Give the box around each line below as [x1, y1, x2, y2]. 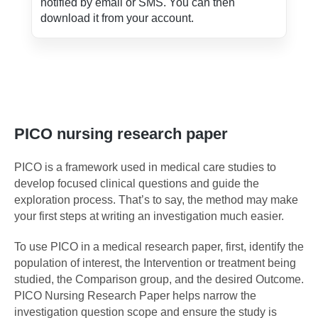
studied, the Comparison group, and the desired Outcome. [14, 273, 304, 286]
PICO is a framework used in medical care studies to [14, 161, 276, 174]
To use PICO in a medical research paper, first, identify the [14, 241, 304, 253]
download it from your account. [40, 12, 194, 25]
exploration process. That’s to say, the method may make [14, 194, 298, 207]
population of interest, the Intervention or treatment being [14, 257, 296, 270]
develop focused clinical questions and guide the [14, 177, 259, 190]
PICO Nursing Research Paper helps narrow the [14, 290, 256, 302]
